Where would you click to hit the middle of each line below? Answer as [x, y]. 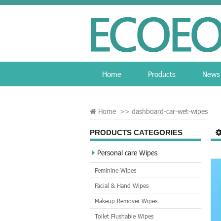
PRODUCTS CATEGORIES [136, 132]
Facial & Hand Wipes [122, 185]
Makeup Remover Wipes [126, 201]
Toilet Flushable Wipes [124, 216]
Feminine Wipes [115, 170]
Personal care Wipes [127, 153]
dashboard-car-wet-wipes [170, 111]
